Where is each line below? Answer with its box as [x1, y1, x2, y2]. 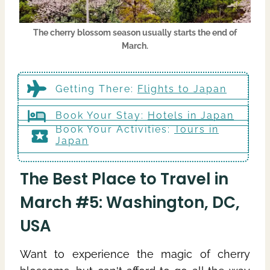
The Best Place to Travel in [20, 168, 228, 190]
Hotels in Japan [148, 110, 234, 122]
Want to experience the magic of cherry [20, 247, 250, 260]
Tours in [174, 123, 219, 135]
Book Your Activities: [55, 123, 174, 135]
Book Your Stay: [55, 110, 148, 122]
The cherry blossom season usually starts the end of [33, 27, 237, 37]
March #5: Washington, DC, [20, 191, 240, 213]
